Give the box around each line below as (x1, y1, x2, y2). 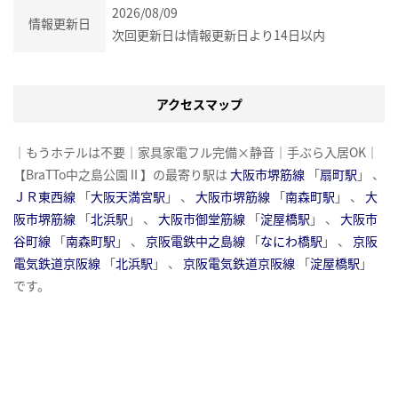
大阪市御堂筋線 (158, 209, 245, 227)
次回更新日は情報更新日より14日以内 (112, 25, 325, 44)
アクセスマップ (155, 94, 243, 113)
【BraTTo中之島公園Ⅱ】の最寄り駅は (13, 164, 230, 183)
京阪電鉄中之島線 (146, 231, 245, 250)
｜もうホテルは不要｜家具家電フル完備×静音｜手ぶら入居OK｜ (13, 142, 378, 161)
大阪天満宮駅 (91, 187, 165, 205)
